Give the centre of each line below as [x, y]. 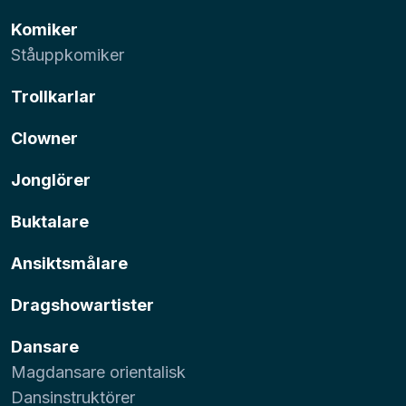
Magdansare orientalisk [98, 372]
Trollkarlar [53, 96]
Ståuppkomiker [68, 54]
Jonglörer [51, 179]
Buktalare [50, 221]
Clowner [44, 138]
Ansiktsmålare [69, 263]
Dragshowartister [82, 304]
